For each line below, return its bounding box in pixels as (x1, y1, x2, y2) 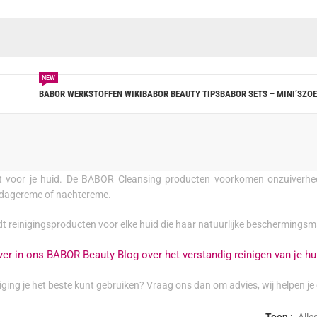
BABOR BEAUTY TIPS (142, 88, 220, 99)
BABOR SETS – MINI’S (219, 88, 302, 99)
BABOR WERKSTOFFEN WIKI (38, 88, 142, 99)
